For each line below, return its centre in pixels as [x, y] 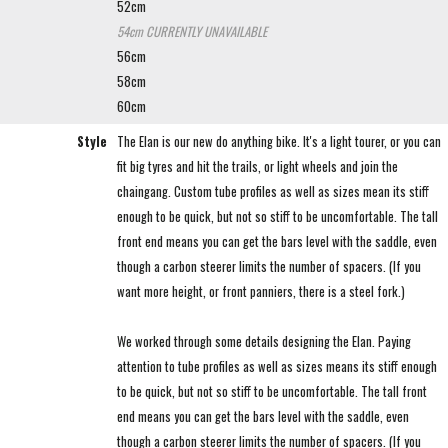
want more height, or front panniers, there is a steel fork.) [261, 291]
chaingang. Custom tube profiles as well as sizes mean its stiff [273, 191]
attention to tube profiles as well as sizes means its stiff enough [277, 366]
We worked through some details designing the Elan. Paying [264, 341]
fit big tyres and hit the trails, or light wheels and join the [257, 166]
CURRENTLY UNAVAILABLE [206, 31]
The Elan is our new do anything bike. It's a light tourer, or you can [279, 141]
